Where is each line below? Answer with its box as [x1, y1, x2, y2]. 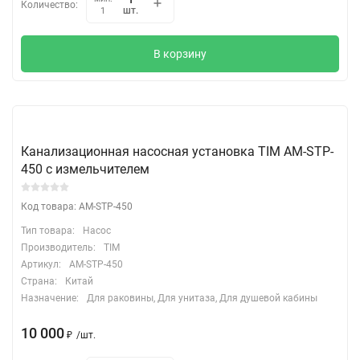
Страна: [21, 275, 57, 287]
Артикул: [21, 258, 61, 270]
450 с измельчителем [21, 161, 149, 177]
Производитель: [21, 241, 96, 253]
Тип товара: [21, 224, 75, 236]
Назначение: [21, 292, 79, 304]
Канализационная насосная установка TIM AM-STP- [21, 143, 333, 159]
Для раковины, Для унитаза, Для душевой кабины [87, 292, 317, 304]
